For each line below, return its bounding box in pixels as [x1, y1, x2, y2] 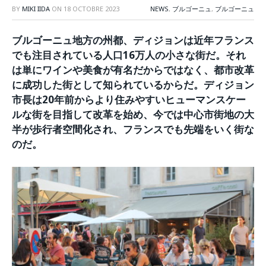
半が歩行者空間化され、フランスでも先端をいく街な [12, 122, 254, 136]
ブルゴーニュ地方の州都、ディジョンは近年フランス [12, 33, 254, 47]
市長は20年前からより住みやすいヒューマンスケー [12, 93, 246, 106]
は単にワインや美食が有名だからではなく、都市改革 [12, 63, 254, 77]
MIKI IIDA [22, 4, 50, 13]
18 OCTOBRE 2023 [64, 4, 119, 13]
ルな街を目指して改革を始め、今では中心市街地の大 [12, 107, 254, 121]
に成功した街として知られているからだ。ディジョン [12, 78, 254, 91]
